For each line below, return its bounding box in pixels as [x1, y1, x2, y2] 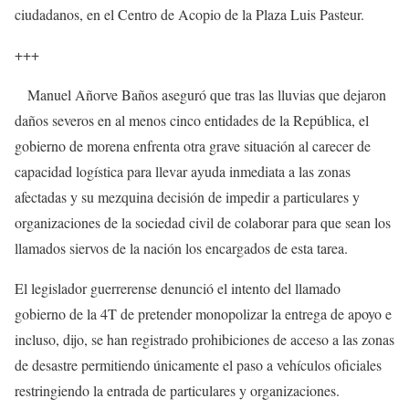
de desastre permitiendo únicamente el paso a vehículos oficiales [15, 355, 382, 375]
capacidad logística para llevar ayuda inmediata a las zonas [15, 162, 351, 182]
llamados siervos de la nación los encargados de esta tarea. [15, 238, 348, 258]
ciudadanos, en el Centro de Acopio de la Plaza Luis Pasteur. [15, 5, 364, 25]
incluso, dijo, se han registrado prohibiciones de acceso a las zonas [15, 330, 394, 350]
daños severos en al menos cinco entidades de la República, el [15, 110, 369, 131]
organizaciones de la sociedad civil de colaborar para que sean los [15, 213, 391, 233]
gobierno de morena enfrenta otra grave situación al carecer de [15, 136, 371, 156]
